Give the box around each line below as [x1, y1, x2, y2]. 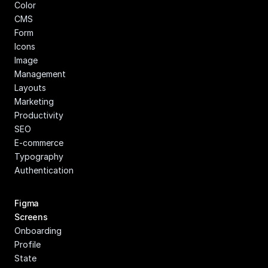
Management [14, 69, 66, 79]
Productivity [14, 110, 63, 120]
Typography [14, 151, 63, 162]
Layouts [14, 83, 46, 93]
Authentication [14, 165, 74, 175]
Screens [14, 212, 48, 222]
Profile [14, 239, 41, 249]
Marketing [14, 96, 54, 106]
